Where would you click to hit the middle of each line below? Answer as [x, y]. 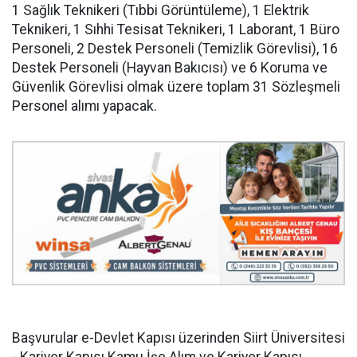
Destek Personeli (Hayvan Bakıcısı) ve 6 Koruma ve [170, 68]
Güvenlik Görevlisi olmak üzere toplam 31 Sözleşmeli [176, 87]
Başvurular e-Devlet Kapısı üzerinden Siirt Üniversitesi [178, 337]
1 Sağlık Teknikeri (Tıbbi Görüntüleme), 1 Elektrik [161, 10]
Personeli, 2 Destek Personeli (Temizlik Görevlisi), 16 [175, 49]
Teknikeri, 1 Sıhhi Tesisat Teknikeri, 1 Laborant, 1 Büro [176, 29]
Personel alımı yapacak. [84, 106]
